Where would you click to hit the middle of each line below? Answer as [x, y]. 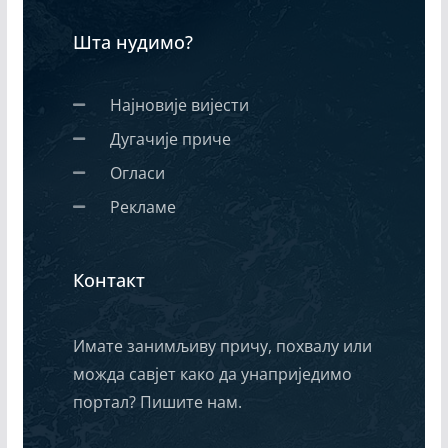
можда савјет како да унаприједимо [212, 374]
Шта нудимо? [132, 42]
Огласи [138, 173]
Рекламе [143, 207]
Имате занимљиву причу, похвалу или [222, 346]
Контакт [108, 280]
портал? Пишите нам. [157, 402]
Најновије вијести [180, 105]
